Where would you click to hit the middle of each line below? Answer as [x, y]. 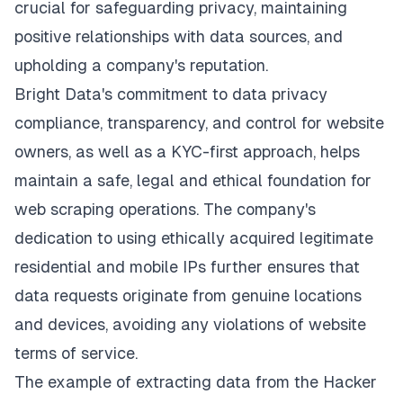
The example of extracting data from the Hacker [196, 382]
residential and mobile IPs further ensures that [187, 267]
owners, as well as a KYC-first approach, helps [187, 152]
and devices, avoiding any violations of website [190, 325]
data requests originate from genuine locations [188, 296]
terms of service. [76, 354]
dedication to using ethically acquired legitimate [194, 238]
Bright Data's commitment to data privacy [171, 94]
